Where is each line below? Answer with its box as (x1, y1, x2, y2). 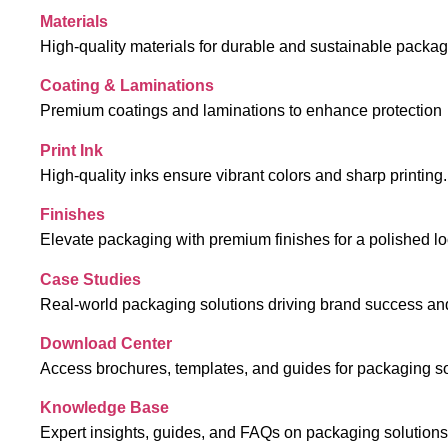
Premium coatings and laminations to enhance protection (40, 102, 442, 120)
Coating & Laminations (40, 77, 214, 95)
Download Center (40, 334, 172, 352)
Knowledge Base (40, 399, 169, 417)
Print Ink (40, 141, 103, 159)
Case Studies (40, 270, 141, 288)
